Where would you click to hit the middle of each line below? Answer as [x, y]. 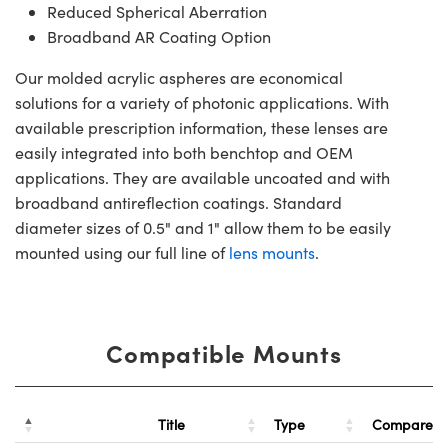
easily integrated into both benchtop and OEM [184, 153]
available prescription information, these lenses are [201, 128]
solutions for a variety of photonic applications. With [202, 103]
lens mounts [272, 253]
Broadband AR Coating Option [159, 37]
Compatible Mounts [224, 353]
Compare [402, 425]
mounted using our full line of [122, 253]
